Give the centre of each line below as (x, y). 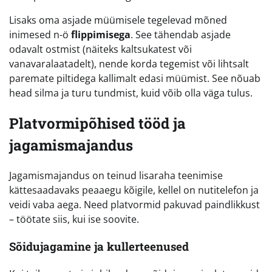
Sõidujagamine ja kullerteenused (99, 246)
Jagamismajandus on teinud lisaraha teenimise (116, 176)
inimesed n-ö (40, 35)
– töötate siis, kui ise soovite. (74, 219)
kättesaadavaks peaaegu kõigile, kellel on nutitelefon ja (134, 190)
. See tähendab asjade (181, 35)
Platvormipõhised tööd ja (97, 124)
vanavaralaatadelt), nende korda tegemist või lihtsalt (129, 64)
